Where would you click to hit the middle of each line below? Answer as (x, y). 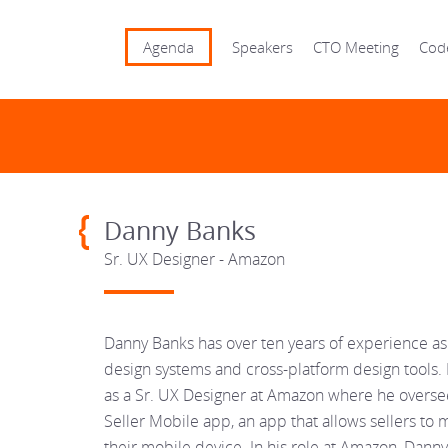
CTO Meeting (356, 47)
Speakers (262, 47)
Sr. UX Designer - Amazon (194, 259)
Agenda (168, 47)
